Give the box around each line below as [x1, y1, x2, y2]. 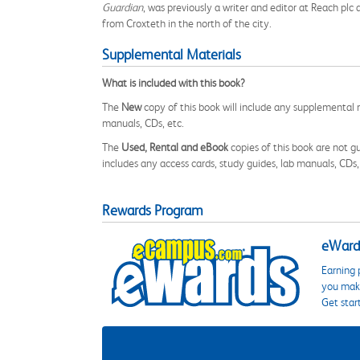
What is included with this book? [102, 76, 245, 89]
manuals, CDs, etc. [102, 117, 184, 129]
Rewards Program [102, 202, 203, 219]
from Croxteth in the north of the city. [102, 17, 272, 30]
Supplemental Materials [102, 47, 241, 63]
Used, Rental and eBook [121, 141, 228, 153]
